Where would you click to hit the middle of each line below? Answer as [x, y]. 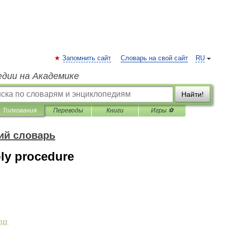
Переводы [68, 110]
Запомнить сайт [87, 58]
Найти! [193, 94]
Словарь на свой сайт [154, 58]
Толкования [20, 110]
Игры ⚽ [162, 110]
